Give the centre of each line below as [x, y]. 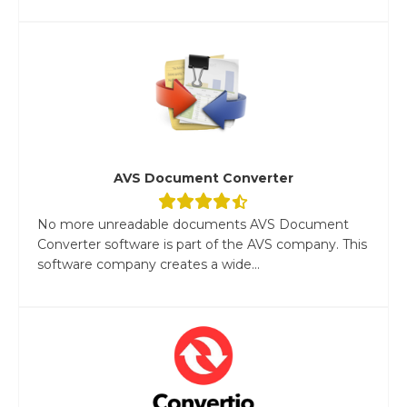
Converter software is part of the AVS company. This [202, 244]
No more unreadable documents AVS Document [193, 224]
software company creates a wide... [149, 264]
